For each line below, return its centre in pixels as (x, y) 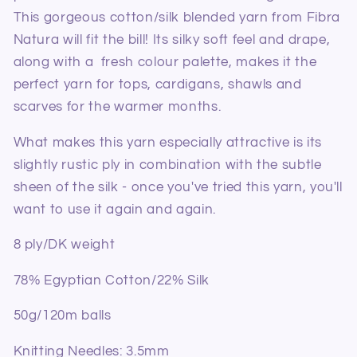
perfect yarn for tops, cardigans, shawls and (157, 84)
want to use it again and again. (114, 209)
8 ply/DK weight (64, 245)
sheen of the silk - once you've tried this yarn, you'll (178, 186)
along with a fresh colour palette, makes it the (165, 62)
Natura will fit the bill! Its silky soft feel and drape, (172, 40)
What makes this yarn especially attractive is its (167, 142)
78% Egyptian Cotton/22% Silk (111, 280)
